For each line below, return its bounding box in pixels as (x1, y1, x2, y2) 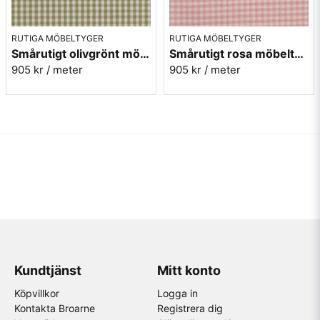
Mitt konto (156, 263, 221, 278)
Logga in (156, 287, 198, 299)
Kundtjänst (14, 263, 81, 278)
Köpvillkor (14, 287, 59, 299)
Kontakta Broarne (14, 302, 95, 314)
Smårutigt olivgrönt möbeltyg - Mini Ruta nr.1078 (140, 46, 149, 61)
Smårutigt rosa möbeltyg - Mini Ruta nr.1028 (294, 46, 304, 61)
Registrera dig (156, 302, 223, 314)
